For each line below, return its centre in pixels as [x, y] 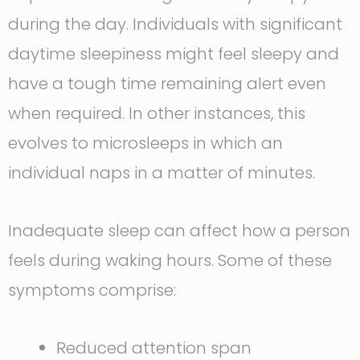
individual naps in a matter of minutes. [162, 173]
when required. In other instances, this [157, 114]
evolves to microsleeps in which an [145, 143]
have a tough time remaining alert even [167, 84]
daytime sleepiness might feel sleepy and [174, 54]
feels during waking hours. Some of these [170, 261]
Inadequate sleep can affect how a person [179, 231]
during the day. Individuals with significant [175, 25]
